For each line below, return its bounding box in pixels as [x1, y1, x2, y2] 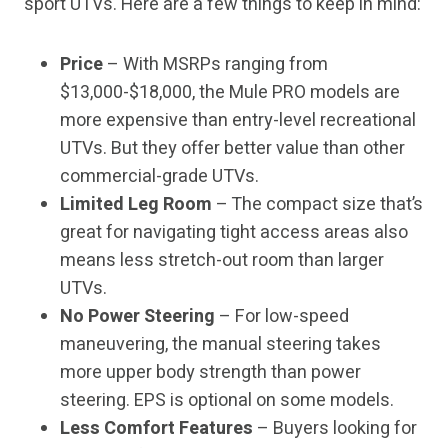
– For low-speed [215, 303, 349, 331]
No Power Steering [60, 303, 215, 331]
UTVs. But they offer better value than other [60, 135, 405, 163]
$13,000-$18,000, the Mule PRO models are [60, 79, 400, 107]
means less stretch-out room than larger [60, 247, 384, 275]
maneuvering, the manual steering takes [60, 331, 381, 359]
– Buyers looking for [253, 415, 417, 443]
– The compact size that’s [212, 191, 423, 219]
